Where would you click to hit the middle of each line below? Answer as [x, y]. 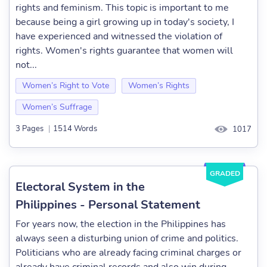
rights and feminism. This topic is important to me [122, 8]
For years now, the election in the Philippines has [121, 224]
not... [26, 65]
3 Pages [30, 129]
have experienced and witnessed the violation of [119, 36]
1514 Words [75, 129]
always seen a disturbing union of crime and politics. [127, 238]
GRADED [225, 173]
